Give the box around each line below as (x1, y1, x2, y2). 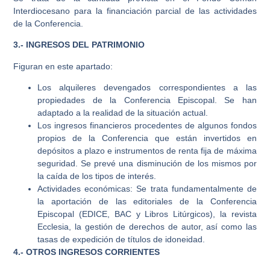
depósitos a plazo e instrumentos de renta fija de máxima (37, 146, 257, 156)
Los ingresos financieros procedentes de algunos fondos (37, 121, 257, 131)
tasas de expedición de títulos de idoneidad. (37, 234, 206, 245)
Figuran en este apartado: (13, 61, 113, 71)
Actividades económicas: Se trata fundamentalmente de (37, 184, 257, 194)
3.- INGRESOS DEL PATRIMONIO (13, 40, 145, 50)
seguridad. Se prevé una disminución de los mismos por (37, 159, 257, 169)
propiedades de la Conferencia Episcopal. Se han (37, 95, 257, 105)
